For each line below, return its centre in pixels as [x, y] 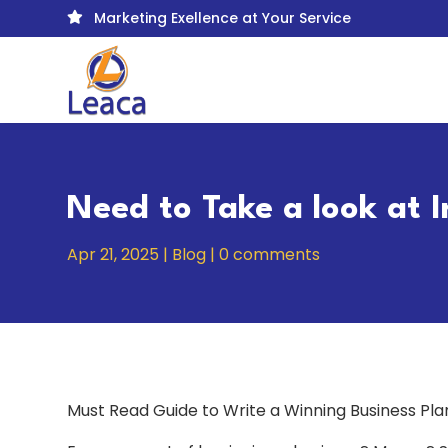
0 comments [270, 254]
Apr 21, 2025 [113, 254]
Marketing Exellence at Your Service [223, 18]
